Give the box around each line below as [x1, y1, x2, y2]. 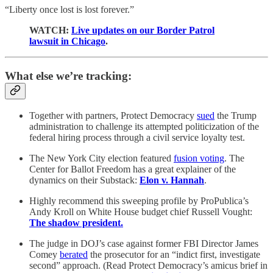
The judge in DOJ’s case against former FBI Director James [29, 238, 258, 249]
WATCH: [29, 24, 71, 35]
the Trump [214, 110, 257, 121]
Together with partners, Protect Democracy [29, 110, 197, 121]
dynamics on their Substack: [29, 175, 140, 186]
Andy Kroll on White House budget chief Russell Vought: [29, 207, 252, 218]
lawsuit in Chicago [29, 35, 105, 46]
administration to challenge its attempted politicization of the [29, 121, 259, 132]
